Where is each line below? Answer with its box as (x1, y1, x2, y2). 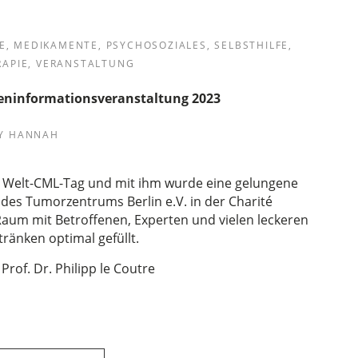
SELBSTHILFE (214, 38, 289, 52)
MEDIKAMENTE (14, 38, 99, 52)
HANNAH (8, 128, 59, 141)
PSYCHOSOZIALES (105, 38, 207, 52)
